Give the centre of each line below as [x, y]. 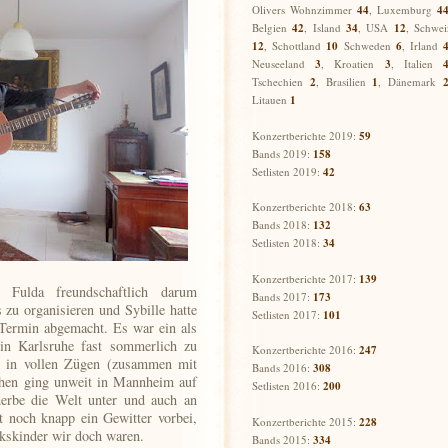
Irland [426, 45]
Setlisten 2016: [287, 385]
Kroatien [359, 63]
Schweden [369, 45]
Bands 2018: [282, 224]
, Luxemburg [403, 9]
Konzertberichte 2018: [305, 206]
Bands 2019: [282, 153]
